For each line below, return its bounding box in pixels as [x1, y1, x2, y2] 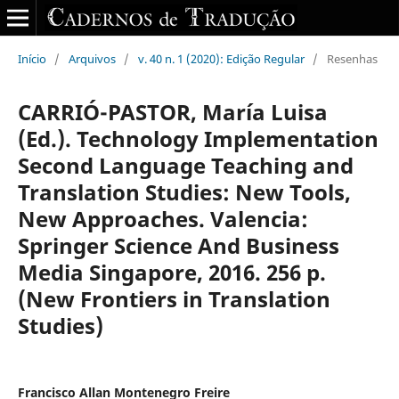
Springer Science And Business [17, 230, 339, 260]
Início [17, 50, 46, 67]
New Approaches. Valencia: [17, 203, 308, 233]
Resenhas [326, 50, 378, 67]
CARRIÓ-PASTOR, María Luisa [17, 96, 328, 126]
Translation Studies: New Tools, [17, 176, 351, 207]
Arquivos [68, 50, 116, 67]
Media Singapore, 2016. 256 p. [17, 256, 326, 287]
